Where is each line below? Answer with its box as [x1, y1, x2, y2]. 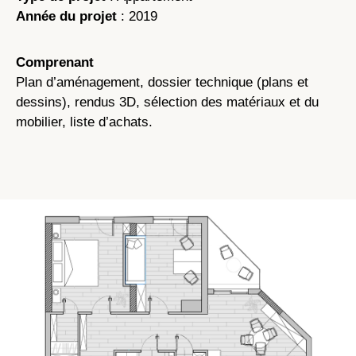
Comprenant [16, 55, 94, 71]
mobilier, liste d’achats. [16, 114, 153, 130]
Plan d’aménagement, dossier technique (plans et [16, 75, 308, 91]
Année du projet [16, 9, 117, 25]
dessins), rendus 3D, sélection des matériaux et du [16, 95, 319, 110]
